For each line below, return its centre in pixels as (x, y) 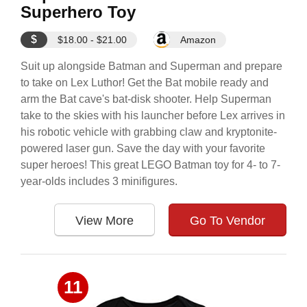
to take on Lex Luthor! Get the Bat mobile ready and (145, 83)
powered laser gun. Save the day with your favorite (143, 148)
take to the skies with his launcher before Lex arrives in (153, 115)
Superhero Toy (78, 12)
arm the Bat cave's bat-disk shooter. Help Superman (146, 99)
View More (105, 221)
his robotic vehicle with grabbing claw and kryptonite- (149, 132)
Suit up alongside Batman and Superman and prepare (151, 66)
